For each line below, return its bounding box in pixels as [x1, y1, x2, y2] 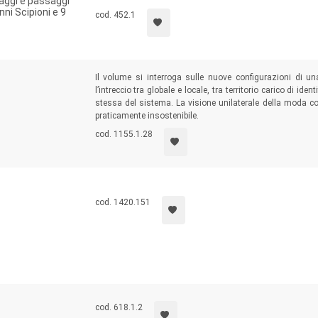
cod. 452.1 [94, 10, 136, 20]
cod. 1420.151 [94, 197, 150, 207]
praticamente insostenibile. [94, 111, 199, 121]
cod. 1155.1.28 [94, 129, 153, 139]
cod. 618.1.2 [94, 302, 143, 312]
